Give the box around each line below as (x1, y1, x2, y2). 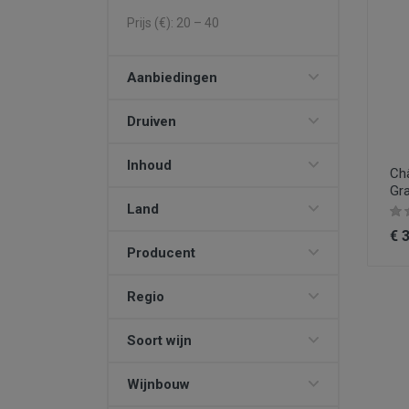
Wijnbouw (127, 376, 190, 393)
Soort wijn (127, 332, 192, 349)
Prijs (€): (127, 16, 176, 30)
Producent (127, 245, 195, 261)
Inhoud (127, 157, 172, 173)
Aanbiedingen (127, 69, 217, 86)
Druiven (127, 113, 176, 130)
